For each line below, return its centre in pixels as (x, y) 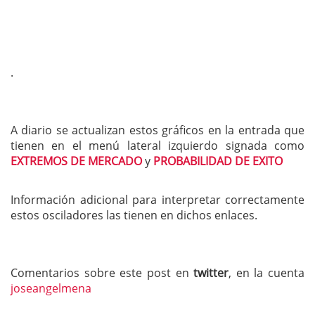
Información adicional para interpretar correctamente (157, 200)
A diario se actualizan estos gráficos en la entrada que (157, 130)
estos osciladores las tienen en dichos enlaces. (134, 216)
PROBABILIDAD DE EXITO (218, 161)
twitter (211, 272)
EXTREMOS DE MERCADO (76, 161)
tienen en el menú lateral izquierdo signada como (157, 146)
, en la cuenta (266, 272)
